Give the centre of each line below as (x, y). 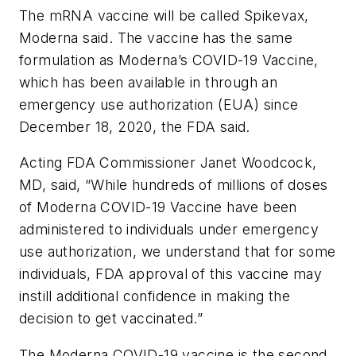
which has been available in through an (149, 82)
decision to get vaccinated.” (111, 319)
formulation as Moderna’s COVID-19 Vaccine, (169, 60)
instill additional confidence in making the (155, 296)
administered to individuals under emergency (169, 230)
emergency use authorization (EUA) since (159, 104)
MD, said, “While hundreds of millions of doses (174, 185)
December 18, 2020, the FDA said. (135, 126)
